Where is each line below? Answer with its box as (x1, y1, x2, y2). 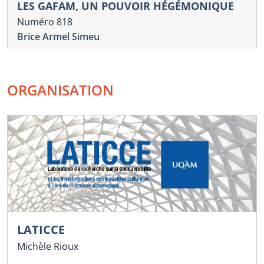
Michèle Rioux (17, 240, 78, 253)
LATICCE (17, 222, 65, 238)
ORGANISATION (7, 80, 114, 100)
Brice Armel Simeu (17, 30, 100, 44)
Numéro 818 (17, 15, 72, 29)
